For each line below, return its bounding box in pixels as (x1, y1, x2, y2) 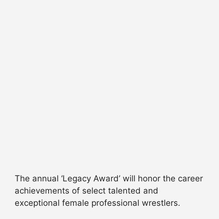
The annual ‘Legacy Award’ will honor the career (15, 173, 203, 183)
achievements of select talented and (15, 185, 158, 196)
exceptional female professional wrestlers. (15, 197, 180, 208)
